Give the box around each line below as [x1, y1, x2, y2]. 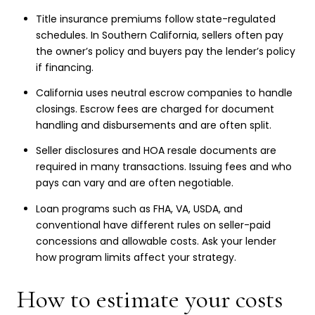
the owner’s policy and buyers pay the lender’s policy [35, 44, 295, 58]
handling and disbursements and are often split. [35, 118, 271, 133]
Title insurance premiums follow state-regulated [35, 11, 276, 26]
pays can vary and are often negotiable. [35, 176, 233, 191]
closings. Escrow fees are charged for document [35, 102, 274, 117]
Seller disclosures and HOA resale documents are [35, 143, 276, 158]
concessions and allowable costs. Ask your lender [35, 233, 276, 248]
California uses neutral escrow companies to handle [35, 86, 292, 101]
